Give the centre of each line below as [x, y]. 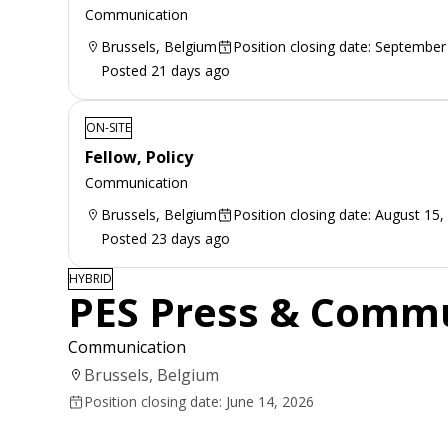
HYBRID [90, 278]
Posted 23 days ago [165, 238]
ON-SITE [108, 127]
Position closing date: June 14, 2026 [199, 401]
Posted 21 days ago [165, 70]
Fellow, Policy [139, 156]
